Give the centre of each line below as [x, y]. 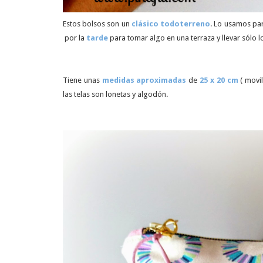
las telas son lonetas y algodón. [115, 94]
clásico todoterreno [171, 24]
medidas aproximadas [144, 80]
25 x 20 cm [219, 80]
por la [75, 38]
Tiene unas [82, 80]
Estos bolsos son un [97, 24]
